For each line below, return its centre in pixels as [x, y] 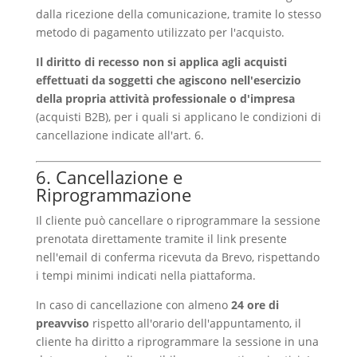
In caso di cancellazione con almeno [133, 305]
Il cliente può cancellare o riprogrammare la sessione [178, 221]
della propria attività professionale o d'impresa [165, 99]
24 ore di [255, 305]
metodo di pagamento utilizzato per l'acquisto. [160, 33]
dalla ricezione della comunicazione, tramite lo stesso [178, 14]
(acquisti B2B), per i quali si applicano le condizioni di [178, 117]
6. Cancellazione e [109, 177]
